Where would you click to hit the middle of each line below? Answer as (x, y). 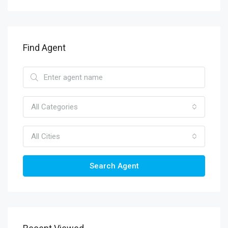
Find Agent (44, 48)
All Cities (46, 136)
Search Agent (114, 166)
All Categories (54, 107)
